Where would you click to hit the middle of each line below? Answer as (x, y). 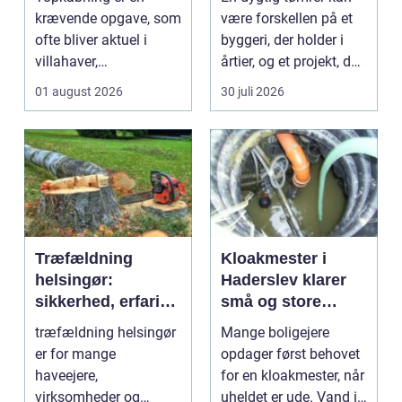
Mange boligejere (275, 332)
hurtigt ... (249, 83)
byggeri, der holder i (282, 39)
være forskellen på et (287, 18)
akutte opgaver (278, 323)
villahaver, (66, 61)
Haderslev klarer (284, 280)
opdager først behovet (290, 354)
